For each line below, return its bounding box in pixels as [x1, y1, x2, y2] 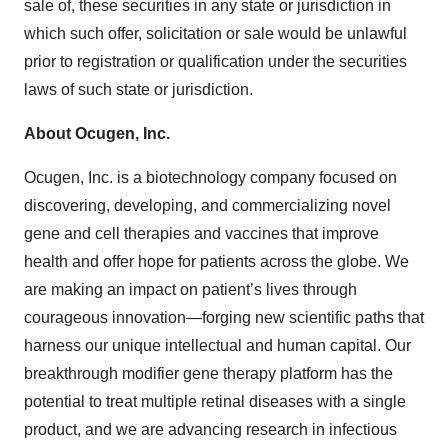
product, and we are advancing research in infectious [24, 421, 397, 438]
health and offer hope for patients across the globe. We [24, 253, 409, 270]
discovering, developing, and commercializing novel [24, 197, 391, 214]
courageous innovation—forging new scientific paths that [24, 309, 424, 326]
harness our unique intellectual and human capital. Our [24, 337, 411, 354]
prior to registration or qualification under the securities [24, 53, 407, 70]
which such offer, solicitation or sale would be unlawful [24, 25, 407, 42]
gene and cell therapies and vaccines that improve [24, 225, 379, 242]
